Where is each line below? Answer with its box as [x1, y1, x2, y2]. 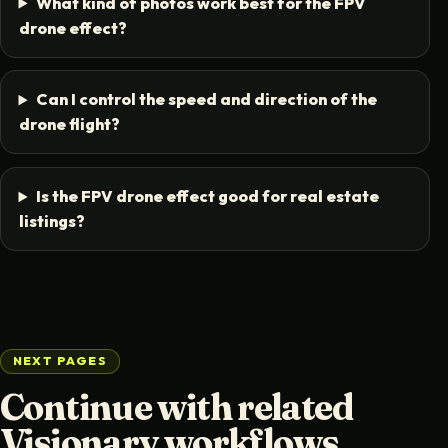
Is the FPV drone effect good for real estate [35, 186, 379, 207]
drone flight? [18, 114, 120, 135]
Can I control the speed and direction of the [35, 89, 377, 110]
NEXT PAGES [12, 353, 108, 369]
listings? [18, 211, 85, 232]
